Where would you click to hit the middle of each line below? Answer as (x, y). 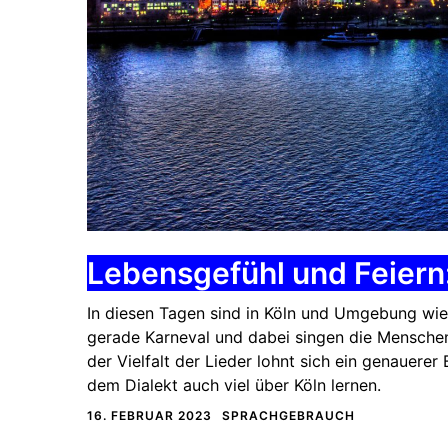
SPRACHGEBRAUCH (288, 416)
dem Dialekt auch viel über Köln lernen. (234, 385)
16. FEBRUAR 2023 (149, 416)
